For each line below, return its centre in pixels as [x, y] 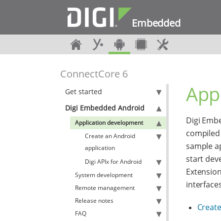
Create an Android [110, 136]
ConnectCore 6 [94, 74]
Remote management [105, 188]
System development [104, 175]
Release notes [94, 201]
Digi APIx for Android [113, 162]
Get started [84, 92]
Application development [109, 123]
